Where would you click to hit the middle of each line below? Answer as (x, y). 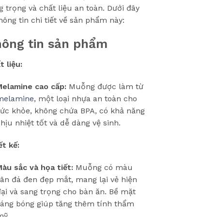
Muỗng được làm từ (105, 86)
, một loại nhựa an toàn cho (85, 98)
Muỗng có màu (103, 167)
